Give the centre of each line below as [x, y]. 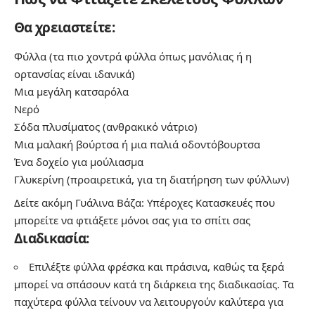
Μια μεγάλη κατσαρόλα [71, 91]
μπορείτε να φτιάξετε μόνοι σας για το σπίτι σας [132, 220]
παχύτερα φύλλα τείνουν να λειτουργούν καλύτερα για [149, 301]
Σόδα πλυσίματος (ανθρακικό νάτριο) [106, 126]
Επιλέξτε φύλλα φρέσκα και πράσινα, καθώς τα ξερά [156, 266]
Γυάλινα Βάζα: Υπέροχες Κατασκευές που [175, 202]
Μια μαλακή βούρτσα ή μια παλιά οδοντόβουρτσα [137, 144]
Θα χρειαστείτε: [64, 28]
